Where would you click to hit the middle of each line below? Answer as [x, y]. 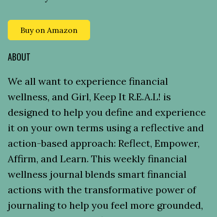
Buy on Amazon [49, 30]
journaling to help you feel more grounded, [105, 205]
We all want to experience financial [88, 81]
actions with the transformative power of [102, 189]
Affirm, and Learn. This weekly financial [97, 158]
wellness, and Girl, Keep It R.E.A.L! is [89, 96]
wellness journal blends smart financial [97, 174]
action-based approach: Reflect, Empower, [104, 143]
